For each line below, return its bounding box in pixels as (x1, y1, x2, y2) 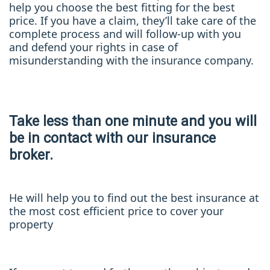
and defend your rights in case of (9, 40, 178, 55)
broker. (9, 146, 53, 164)
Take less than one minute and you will (9, 113, 257, 130)
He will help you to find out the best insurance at (9, 190, 259, 206)
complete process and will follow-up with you (9, 27, 241, 42)
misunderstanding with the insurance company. (9, 53, 254, 68)
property (9, 217, 53, 232)
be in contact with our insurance (9, 130, 216, 147)
